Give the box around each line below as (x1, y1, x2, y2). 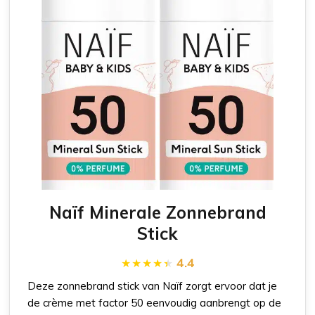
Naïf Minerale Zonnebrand (49, 201, 266, 223)
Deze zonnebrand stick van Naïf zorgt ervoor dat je (27, 278, 278, 292)
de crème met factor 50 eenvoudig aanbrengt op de (27, 295, 282, 309)
